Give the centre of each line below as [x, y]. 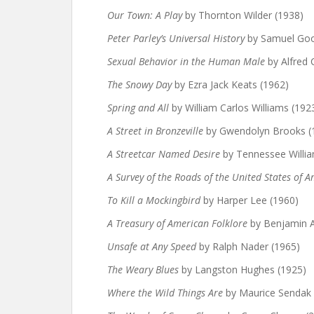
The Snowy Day [139, 84]
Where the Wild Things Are [165, 293]
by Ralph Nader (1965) [248, 246]
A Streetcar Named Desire [164, 154]
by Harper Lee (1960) [250, 200]
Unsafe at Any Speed [152, 246]
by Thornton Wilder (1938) [243, 15]
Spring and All [138, 108]
